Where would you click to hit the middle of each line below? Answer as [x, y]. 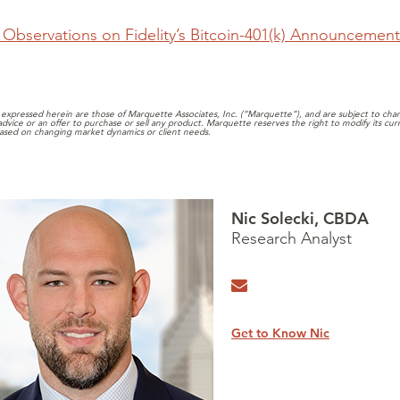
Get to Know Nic [280, 333]
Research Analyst [292, 238]
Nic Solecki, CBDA [300, 218]
